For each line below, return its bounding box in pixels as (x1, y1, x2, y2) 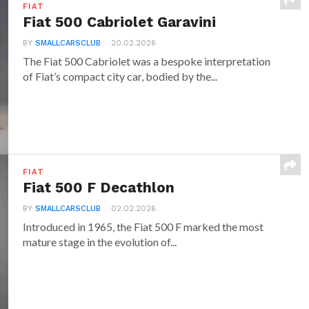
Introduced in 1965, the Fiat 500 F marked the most (23, 220, 264, 233)
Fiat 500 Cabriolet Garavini (23, 14, 217, 30)
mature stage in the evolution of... (23, 235, 177, 248)
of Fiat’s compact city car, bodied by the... (23, 70, 218, 83)
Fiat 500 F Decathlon (23, 179, 175, 196)
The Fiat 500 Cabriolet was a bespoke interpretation (23, 54, 271, 68)
